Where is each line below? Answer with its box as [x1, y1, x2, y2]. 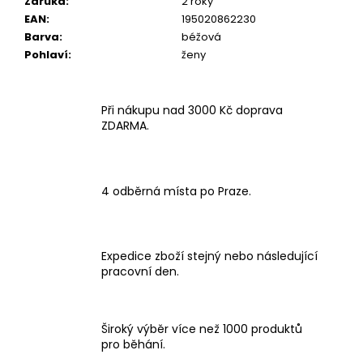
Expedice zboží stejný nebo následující [101, 248, 318, 265]
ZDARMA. [101, 117, 149, 135]
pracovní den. [101, 263, 179, 280]
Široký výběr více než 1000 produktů [101, 321, 302, 338]
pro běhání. [101, 336, 165, 353]
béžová [181, 28, 221, 45]
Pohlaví [24, 46, 68, 62]
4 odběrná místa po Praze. [101, 182, 251, 199]
